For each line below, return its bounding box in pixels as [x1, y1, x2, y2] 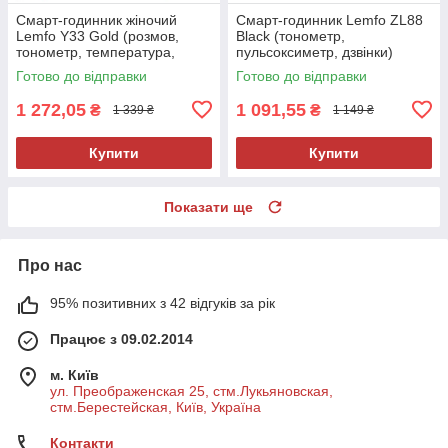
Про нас [18, 256, 82, 274]
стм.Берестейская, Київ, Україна [50, 398, 261, 415]
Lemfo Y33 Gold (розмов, [16, 27, 179, 44]
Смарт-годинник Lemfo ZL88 [236, 11, 423, 28]
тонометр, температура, [16, 43, 175, 60]
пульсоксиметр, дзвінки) [236, 43, 393, 60]
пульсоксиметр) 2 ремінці [16, 59, 183, 76]
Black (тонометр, [236, 27, 345, 44]
